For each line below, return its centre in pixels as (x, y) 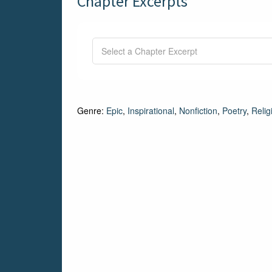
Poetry (234, 110)
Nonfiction (198, 110)
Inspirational (151, 110)
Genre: (92, 110)
